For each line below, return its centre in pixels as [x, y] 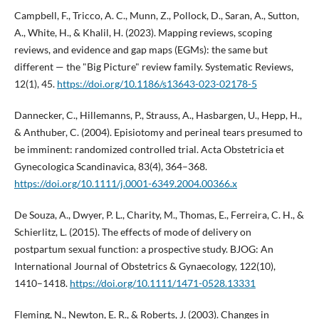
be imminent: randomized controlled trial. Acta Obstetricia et [149, 149]
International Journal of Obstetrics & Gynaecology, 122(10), [145, 266]
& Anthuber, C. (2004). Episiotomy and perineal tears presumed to [158, 132]
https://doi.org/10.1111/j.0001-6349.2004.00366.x [125, 183]
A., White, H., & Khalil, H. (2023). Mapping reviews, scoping [143, 32]
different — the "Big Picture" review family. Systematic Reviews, [153, 66]
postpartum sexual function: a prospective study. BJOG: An [143, 249]
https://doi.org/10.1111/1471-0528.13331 [162, 283]
